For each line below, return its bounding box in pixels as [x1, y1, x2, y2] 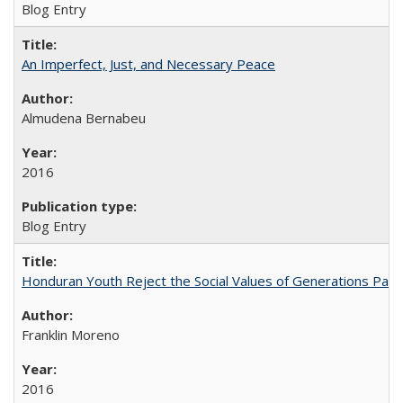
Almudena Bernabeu [22, 108, 146, 127]
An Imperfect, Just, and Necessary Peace [22, 54, 275, 73]
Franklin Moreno [22, 325, 120, 344]
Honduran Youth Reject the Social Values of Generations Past [22, 271, 401, 290]
